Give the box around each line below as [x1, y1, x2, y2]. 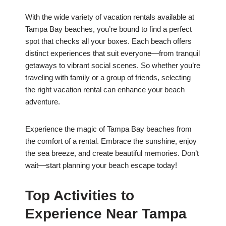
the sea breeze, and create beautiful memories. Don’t [25, 149, 199, 158]
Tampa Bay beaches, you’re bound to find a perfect [25, 25, 192, 34]
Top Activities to [25, 188, 134, 204]
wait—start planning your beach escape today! [25, 161, 177, 170]
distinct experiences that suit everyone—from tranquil [25, 49, 200, 58]
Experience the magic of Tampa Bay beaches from [25, 125, 192, 134]
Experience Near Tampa [25, 206, 187, 222]
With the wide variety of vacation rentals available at [25, 13, 194, 22]
